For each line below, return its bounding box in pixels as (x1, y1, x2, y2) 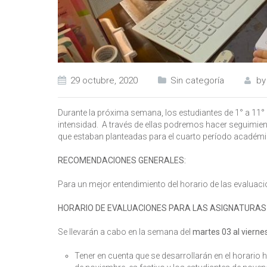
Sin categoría (170, 74, 224, 86)
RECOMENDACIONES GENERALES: (58, 155, 186, 165)
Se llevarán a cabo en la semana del (58, 226, 193, 237)
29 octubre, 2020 (70, 74, 138, 86)
